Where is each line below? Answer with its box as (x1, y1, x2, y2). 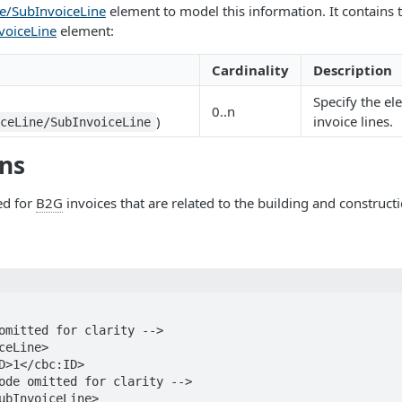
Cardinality (212, 61, 289, 79)
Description (313, 61, 392, 79)
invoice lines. (313, 112, 393, 130)
